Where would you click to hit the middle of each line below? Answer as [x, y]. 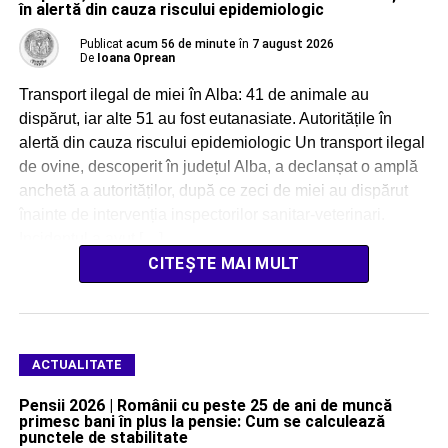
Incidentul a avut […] [90, 239]
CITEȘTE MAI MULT [224, 264]
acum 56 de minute [180, 44]
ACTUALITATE [76, 365]
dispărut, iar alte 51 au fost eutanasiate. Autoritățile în [205, 119]
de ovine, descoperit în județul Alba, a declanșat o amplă [218, 167]
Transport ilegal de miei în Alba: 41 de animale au [193, 95]
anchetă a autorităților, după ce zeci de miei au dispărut [213, 191]
